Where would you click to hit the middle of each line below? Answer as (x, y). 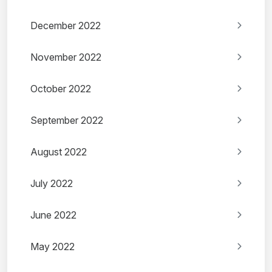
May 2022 (53, 247)
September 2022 (67, 121)
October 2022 (61, 89)
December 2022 (66, 26)
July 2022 (52, 184)
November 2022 (66, 57)
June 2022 (53, 215)
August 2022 (59, 152)
